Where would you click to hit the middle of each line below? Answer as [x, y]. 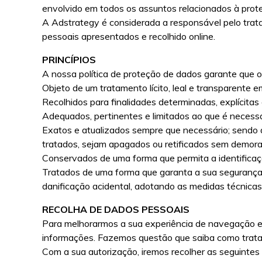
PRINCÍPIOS [69, 60]
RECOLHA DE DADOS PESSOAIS [116, 209]
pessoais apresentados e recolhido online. [129, 36]
